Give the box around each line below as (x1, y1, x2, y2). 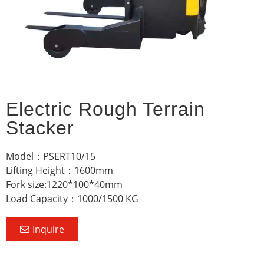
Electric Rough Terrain (6, 98, 205, 120)
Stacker (6, 117, 74, 138)
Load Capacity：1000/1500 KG (6, 192, 138, 205)
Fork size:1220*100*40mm (6, 177, 123, 191)
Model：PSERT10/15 (6, 149, 95, 163)
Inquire (32, 222, 64, 236)
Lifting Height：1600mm (6, 163, 113, 177)
